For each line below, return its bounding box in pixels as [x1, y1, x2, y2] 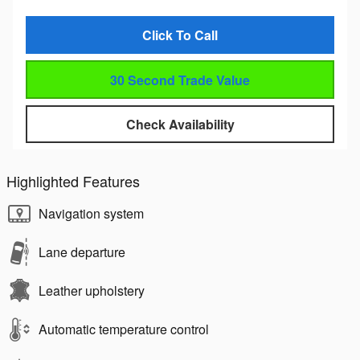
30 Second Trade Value [110, 70, 250, 89]
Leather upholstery [39, 281, 145, 301]
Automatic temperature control [39, 320, 209, 339]
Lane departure [39, 243, 125, 262]
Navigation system [39, 204, 144, 223]
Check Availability [125, 114, 235, 133]
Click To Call [142, 26, 218, 45]
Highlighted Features [6, 170, 140, 192]
